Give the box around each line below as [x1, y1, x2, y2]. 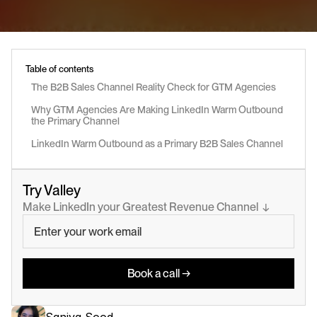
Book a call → [127, 266, 190, 280]
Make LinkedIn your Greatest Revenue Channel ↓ [23, 200, 270, 214]
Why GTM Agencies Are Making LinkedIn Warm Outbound [31, 104, 283, 115]
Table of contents [25, 64, 93, 74]
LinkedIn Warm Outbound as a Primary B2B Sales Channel [31, 138, 283, 149]
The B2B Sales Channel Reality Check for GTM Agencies [31, 81, 276, 93]
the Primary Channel [31, 115, 120, 127]
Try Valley [23, 182, 81, 199]
